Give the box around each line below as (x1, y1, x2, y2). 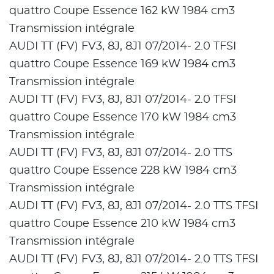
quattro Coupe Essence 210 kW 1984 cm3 (9, 218, 239, 230)
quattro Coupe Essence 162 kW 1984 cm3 (9, 6, 238, 17)
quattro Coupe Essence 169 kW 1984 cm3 (9, 59, 239, 70)
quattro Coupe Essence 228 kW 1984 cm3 (9, 165, 240, 177)
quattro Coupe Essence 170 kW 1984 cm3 (9, 112, 239, 124)
